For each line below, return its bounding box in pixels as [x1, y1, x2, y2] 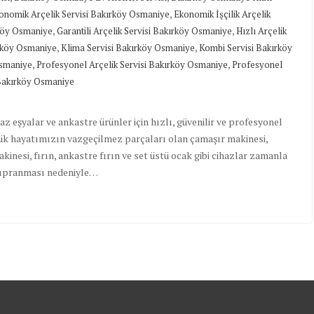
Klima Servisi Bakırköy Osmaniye [61, 41, 195, 55]
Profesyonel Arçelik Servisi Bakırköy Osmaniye [36, 58, 228, 71]
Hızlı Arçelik [236, 25, 287, 38]
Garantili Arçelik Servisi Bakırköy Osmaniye [57, 25, 232, 38]
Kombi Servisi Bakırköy [199, 41, 292, 55]
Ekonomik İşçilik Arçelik [174, 8, 271, 21]
